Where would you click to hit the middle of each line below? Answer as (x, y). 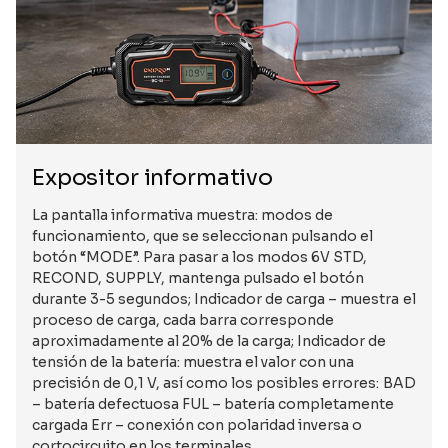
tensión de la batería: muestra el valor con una (193, 362)
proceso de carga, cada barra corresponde (183, 320)
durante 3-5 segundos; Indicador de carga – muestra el (224, 299)
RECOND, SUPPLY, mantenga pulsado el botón (198, 278)
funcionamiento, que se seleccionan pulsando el (203, 236)
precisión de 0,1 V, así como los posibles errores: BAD (224, 383)
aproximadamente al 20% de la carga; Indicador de (209, 341)
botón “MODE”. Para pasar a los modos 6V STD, (200, 257)
